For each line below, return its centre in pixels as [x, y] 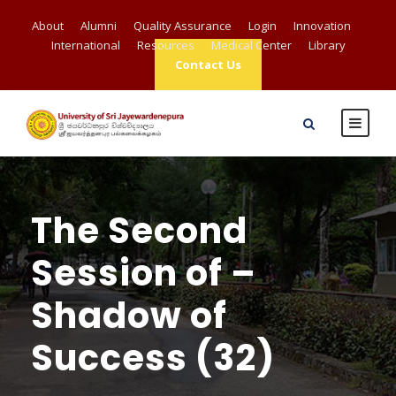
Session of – [144, 273]
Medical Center [251, 45]
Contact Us [208, 65]
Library [327, 45]
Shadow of [129, 316]
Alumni [98, 26]
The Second [139, 231]
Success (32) [153, 358]
